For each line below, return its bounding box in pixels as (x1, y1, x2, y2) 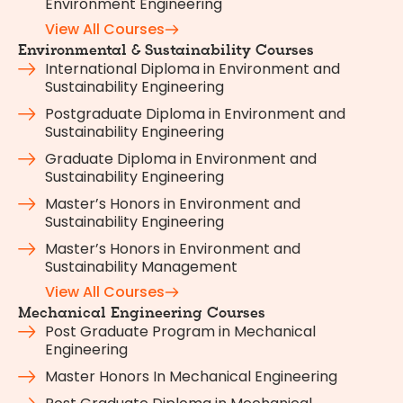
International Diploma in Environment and (45, 58, 340, 79)
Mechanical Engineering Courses (18, 304, 265, 322)
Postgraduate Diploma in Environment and (45, 103, 345, 124)
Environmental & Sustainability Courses (18, 41, 314, 59)
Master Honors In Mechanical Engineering (45, 365, 337, 387)
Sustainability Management (45, 255, 237, 277)
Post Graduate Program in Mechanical (45, 320, 316, 342)
